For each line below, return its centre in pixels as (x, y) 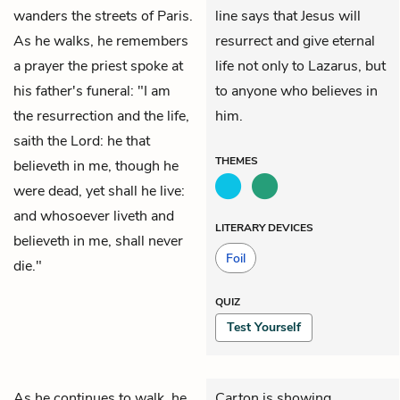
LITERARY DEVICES (264, 227)
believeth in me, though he (96, 166)
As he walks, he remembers (101, 41)
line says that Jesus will (288, 16)
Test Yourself (264, 327)
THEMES (237, 160)
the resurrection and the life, (101, 116)
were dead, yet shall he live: (99, 191)
